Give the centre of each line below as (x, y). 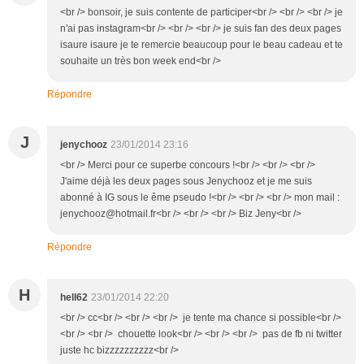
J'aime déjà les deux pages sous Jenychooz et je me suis (186, 181)
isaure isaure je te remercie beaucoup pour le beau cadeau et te (201, 44)
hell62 (74, 297)
